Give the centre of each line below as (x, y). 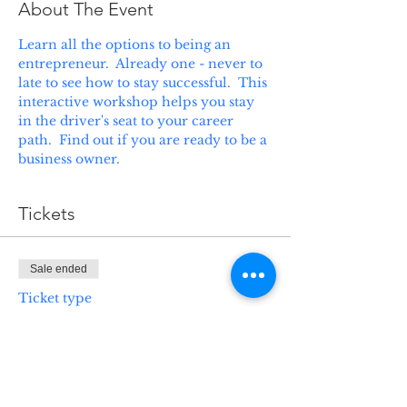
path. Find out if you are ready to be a (144, 140)
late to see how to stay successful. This (144, 83)
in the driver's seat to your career (128, 121)
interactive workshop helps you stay (138, 102)
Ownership (70, 349)
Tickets (47, 213)
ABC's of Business (99, 323)
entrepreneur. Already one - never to (142, 64)
